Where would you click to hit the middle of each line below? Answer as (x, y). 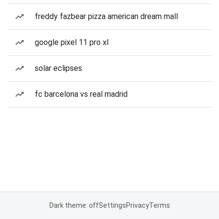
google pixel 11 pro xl (72, 42)
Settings (112, 205)
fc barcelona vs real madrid (81, 94)
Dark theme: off (74, 205)
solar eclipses (58, 68)
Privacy (137, 205)
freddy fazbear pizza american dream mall (106, 16)
